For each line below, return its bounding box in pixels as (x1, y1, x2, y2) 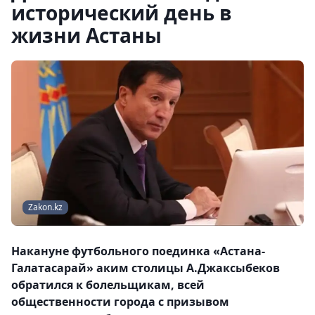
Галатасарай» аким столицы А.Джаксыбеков (11, 260, 280, 276)
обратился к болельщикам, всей (11, 277, 205, 293)
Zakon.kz (28, 201, 63, 214)
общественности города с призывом (11, 294, 229, 310)
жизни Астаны (11, 22, 162, 49)
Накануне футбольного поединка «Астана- (11, 243, 265, 259)
